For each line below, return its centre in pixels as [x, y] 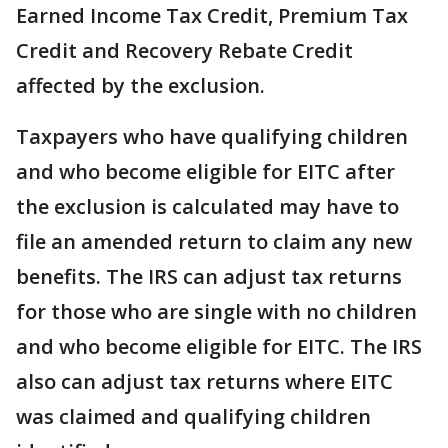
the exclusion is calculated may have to [207, 206]
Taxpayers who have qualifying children [212, 136]
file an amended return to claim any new [214, 241]
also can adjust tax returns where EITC [204, 381]
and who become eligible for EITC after [205, 171]
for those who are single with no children [216, 311]
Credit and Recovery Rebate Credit [184, 50]
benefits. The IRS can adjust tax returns [209, 276]
